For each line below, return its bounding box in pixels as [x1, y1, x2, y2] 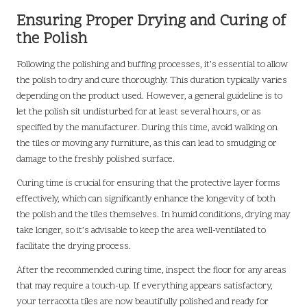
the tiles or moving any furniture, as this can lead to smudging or [16, 136, 277, 150]
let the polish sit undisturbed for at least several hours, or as [16, 105, 261, 119]
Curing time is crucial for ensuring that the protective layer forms [16, 176, 280, 190]
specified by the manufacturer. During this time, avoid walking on [16, 121, 278, 134]
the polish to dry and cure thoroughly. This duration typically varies [16, 73, 287, 87]
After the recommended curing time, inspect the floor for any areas [16, 263, 286, 277]
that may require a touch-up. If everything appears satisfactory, [16, 279, 273, 293]
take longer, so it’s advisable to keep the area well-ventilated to [16, 223, 266, 237]
